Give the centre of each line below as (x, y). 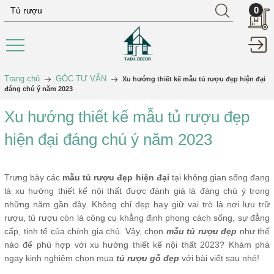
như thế (253, 231)
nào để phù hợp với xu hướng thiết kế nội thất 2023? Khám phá (137, 245)
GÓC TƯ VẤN (81, 79)
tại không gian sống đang (221, 177)
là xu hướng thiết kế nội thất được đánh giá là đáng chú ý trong (137, 191)
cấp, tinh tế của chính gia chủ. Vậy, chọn (85, 231)
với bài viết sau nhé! (219, 258)
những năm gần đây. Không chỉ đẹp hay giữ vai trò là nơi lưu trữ (137, 204)
